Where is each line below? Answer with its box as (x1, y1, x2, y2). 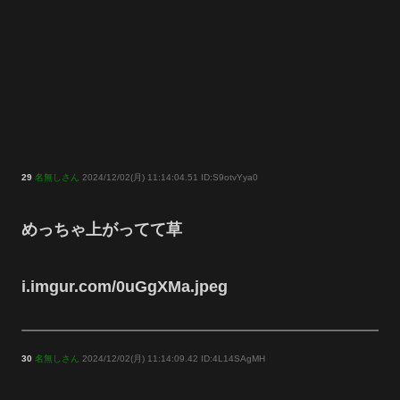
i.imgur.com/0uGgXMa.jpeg (21, 278, 228, 296)
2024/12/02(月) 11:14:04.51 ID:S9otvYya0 (79, 172, 258, 183)
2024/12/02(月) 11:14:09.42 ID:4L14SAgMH (79, 354, 265, 363)
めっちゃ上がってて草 (21, 220, 182, 238)
